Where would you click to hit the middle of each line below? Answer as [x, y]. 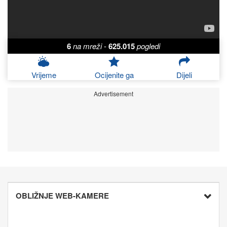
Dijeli [184, 75]
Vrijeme [44, 75]
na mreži [87, 46]
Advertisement [113, 94]
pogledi [148, 46]
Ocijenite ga [114, 75]
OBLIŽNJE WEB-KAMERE [62, 196]
